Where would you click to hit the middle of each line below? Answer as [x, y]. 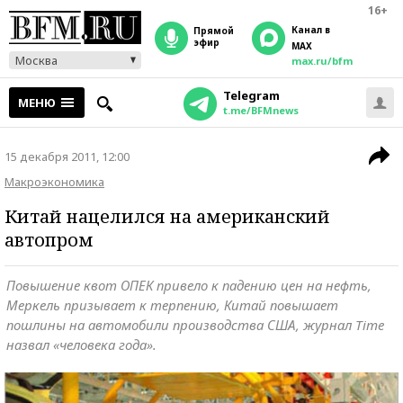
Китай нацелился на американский [167, 216]
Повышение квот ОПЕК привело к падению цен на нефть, [189, 285]
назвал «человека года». [81, 345]
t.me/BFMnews [260, 110]
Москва [36, 60]
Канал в [311, 30]
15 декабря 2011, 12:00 [67, 157]
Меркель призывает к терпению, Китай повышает [172, 305]
